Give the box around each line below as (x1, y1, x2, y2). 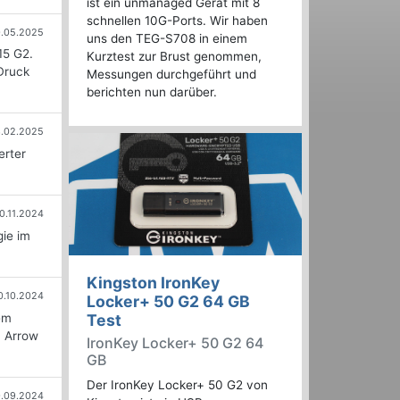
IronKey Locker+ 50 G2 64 (87, 334, 263, 353)
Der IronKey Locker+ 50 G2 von (87, 378, 268, 393)
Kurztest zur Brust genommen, (87, 49, 262, 64)
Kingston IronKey (87, 273, 220, 293)
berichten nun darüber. (87, 85, 217, 100)
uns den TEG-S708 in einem (87, 31, 247, 46)
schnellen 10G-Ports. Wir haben (87, 13, 268, 29)
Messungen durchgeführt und (87, 67, 256, 82)
